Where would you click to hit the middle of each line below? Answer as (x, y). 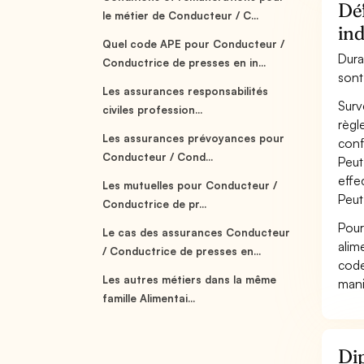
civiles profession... (153, 110)
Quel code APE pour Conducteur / (194, 44)
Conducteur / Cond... (158, 157)
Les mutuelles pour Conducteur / (190, 185)
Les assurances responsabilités (186, 91)
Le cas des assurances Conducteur (197, 232)
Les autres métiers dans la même (190, 279)
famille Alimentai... (149, 298)
